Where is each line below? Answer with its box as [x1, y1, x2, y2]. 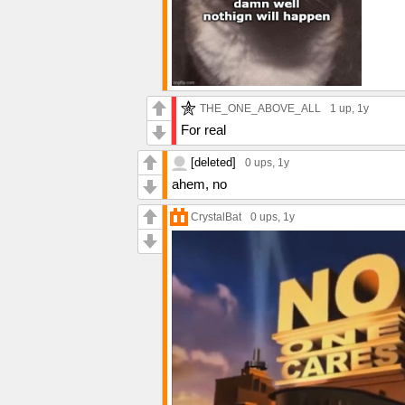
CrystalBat [191, 210, 241, 222]
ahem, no [172, 175, 227, 192]
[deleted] [191, 155, 236, 169]
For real [181, 121, 226, 137]
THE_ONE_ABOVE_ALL [200, 101, 321, 114]
